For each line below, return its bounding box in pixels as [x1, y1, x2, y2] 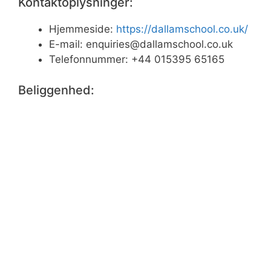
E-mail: [49, 38, 86, 51]
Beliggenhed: [18, 82, 94, 97]
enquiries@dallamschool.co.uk [86, 38, 233, 51]
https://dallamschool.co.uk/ [116, 23, 248, 36]
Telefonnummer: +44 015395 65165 [49, 53, 224, 66]
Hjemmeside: [49, 23, 116, 36]
